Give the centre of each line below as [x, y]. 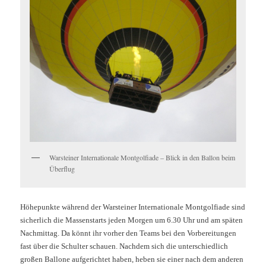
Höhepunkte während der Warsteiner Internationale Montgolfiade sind [133, 207]
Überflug [62, 169]
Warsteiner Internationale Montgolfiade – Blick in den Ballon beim [142, 158]
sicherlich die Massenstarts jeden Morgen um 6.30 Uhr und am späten [132, 220]
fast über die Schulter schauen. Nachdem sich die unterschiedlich [124, 246]
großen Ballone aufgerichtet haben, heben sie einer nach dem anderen [132, 259]
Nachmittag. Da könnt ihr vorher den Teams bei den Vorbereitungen [129, 233]
